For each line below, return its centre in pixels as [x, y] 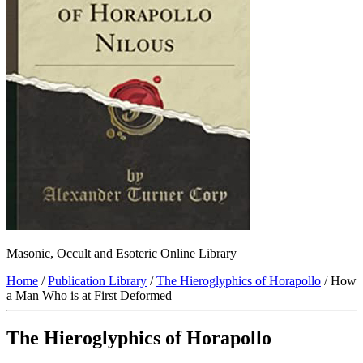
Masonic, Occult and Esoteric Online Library [122, 254]
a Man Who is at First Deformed [89, 296]
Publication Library [97, 281]
